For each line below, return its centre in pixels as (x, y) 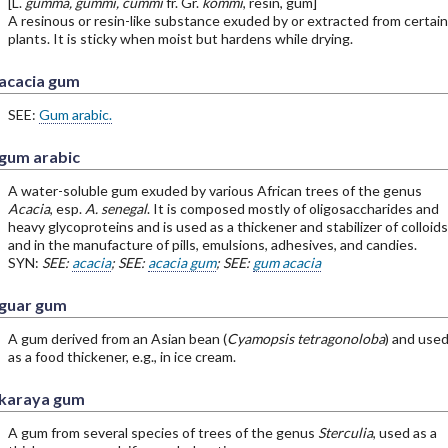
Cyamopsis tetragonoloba (305, 338)
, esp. (67, 208)
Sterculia (345, 432)
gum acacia (286, 262)
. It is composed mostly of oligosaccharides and (292, 208)
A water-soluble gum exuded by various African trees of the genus (214, 190)
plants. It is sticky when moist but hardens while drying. (180, 38)
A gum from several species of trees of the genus (162, 432)
